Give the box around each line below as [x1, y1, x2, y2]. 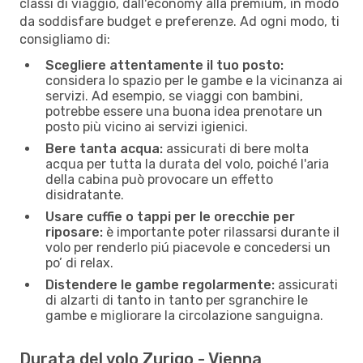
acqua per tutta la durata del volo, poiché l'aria [45, 156, 329, 172]
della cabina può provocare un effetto [45, 171, 273, 187]
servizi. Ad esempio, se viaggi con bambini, [45, 88, 303, 104]
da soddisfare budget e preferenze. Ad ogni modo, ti [19, 13, 340, 29]
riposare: [45, 224, 103, 240]
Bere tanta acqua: [45, 140, 163, 156]
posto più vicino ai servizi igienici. [45, 118, 248, 135]
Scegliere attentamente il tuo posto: [45, 57, 284, 73]
